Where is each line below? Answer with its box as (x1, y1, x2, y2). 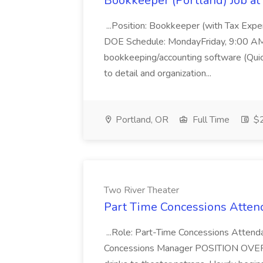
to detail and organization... (104, 67, 214, 80)
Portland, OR (113, 113, 168, 126)
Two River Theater (104, 184, 179, 197)
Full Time (190, 113, 230, 126)
